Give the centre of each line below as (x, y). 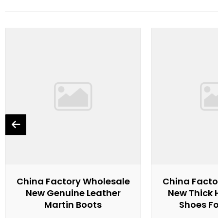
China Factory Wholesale (73, 182)
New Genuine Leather (73, 193)
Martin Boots (73, 205)
